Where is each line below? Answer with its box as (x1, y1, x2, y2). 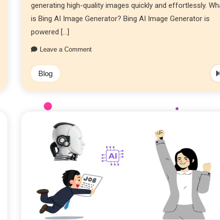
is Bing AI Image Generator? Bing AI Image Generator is (31, 14, 210, 24)
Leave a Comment (40, 46, 92, 54)
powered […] (31, 27, 70, 37)
